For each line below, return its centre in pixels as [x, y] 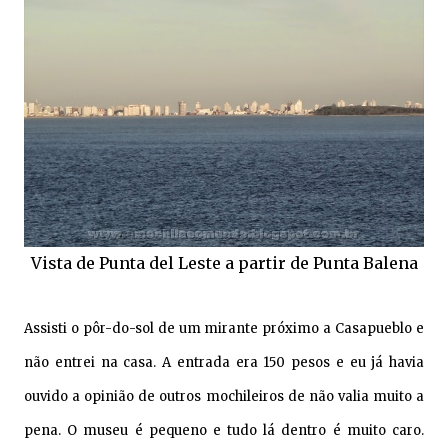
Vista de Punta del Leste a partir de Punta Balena [224, 262]
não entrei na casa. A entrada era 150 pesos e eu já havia [224, 362]
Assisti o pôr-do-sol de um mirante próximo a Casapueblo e [224, 328]
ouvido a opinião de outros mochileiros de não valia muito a [224, 396]
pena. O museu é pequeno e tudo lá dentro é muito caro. [224, 430]
